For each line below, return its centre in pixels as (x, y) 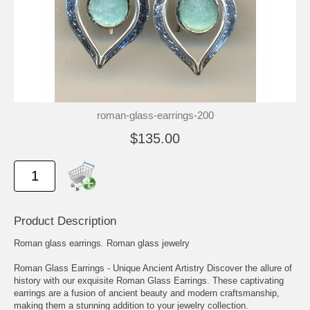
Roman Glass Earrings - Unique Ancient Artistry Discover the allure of (153, 268)
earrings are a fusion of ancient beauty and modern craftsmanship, (147, 293)
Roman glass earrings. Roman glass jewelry (102, 243)
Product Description (65, 221)
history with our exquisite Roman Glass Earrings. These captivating (149, 280)
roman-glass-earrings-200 (155, 115)
